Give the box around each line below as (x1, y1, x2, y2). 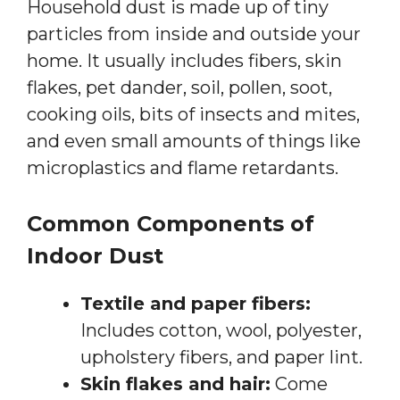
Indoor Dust (27, 242, 163, 269)
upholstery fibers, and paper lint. (80, 346, 362, 368)
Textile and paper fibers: (80, 292, 311, 314)
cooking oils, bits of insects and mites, (27, 103, 360, 125)
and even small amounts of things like (27, 129, 361, 152)
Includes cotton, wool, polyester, (80, 319, 362, 341)
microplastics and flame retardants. (27, 156, 338, 179)
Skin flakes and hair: (80, 372, 271, 395)
